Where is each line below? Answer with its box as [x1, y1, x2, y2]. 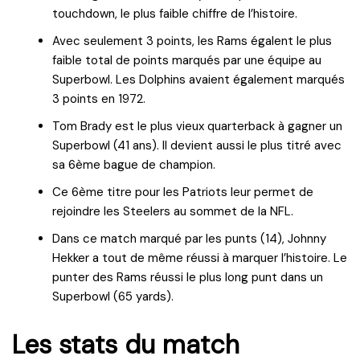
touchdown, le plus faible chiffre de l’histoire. [52, 5, 301, 22]
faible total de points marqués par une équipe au [52, 51, 321, 68]
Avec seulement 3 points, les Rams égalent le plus [52, 32, 332, 49]
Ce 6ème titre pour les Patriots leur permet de [52, 183, 313, 200]
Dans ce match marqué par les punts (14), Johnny [52, 230, 326, 247]
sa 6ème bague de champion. [52, 156, 219, 173]
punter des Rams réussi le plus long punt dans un [52, 268, 323, 285]
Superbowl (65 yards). [52, 288, 177, 305]
